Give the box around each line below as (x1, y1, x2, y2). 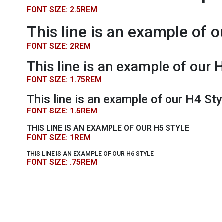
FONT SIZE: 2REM (26, 41, 91, 51)
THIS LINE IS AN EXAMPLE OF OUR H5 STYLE (26, 123, 189, 133)
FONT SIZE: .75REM (26, 157, 97, 166)
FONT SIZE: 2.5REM (26, 5, 97, 14)
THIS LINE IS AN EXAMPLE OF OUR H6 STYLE (26, 150, 154, 157)
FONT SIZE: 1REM (26, 133, 91, 142)
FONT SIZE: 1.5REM (26, 106, 97, 115)
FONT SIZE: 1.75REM (26, 75, 102, 84)
